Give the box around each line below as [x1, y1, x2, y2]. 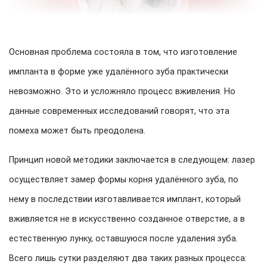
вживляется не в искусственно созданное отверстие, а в [9, 214, 245, 224]
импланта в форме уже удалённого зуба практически [9, 67, 228, 77]
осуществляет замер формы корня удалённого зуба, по [9, 175, 238, 185]
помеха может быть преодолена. [9, 126, 145, 136]
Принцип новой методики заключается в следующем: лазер [9, 155, 255, 165]
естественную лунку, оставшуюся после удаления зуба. [9, 234, 238, 244]
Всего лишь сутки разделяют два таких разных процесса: [9, 253, 247, 263]
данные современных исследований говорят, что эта [9, 106, 229, 116]
